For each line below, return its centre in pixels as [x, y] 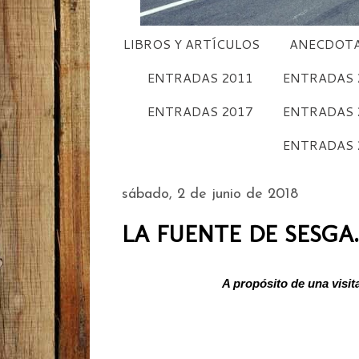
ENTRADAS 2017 [200, 111]
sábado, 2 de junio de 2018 [210, 194]
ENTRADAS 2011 [200, 77]
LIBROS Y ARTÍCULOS [192, 43]
